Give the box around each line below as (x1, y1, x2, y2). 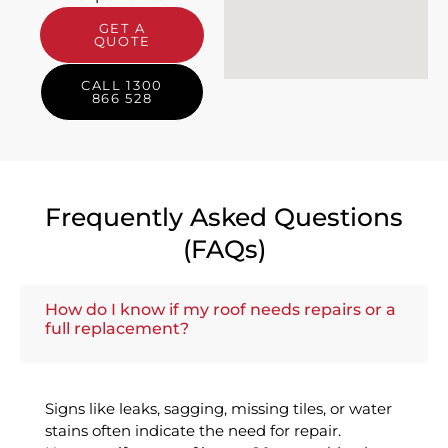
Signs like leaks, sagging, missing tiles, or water (45, 399, 392, 419)
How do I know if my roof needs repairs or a (45, 300, 396, 320)
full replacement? (45, 319, 189, 339)
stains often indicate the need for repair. (45, 421, 341, 441)
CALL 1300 (80, 77, 164, 94)
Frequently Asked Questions (45, 202, 403, 233)
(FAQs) (182, 234, 266, 265)
